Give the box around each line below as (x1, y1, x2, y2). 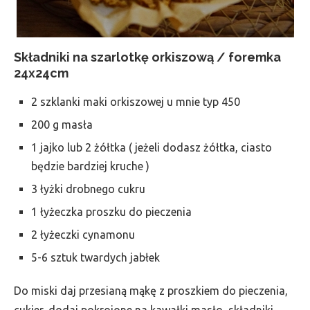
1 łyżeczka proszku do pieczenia (31, 206, 192, 218)
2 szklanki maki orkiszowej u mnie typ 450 (31, 95, 240, 108)
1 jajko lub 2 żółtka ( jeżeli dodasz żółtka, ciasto (31, 141, 272, 154)
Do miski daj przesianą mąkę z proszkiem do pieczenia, (14, 284, 288, 297)
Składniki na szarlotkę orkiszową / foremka (14, 50, 281, 64)
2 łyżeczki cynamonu (31, 228, 135, 241)
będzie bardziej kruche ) (31, 160, 149, 172)
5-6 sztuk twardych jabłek (31, 251, 160, 264)
